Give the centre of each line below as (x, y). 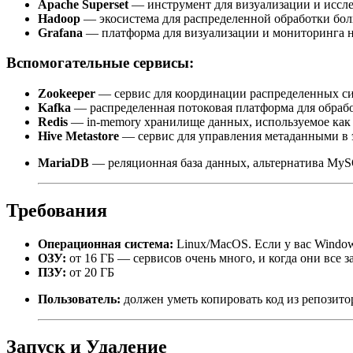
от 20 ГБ (90, 272)
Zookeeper (67, 94)
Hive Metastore (78, 136)
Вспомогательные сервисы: (100, 63)
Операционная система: (106, 243)
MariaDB (63, 163)
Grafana (60, 32)
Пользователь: (79, 299)
